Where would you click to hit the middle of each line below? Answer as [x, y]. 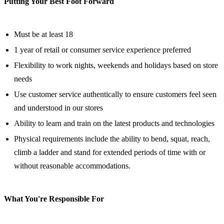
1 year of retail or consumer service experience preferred [102, 50]
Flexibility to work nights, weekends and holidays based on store [116, 65]
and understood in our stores [58, 108]
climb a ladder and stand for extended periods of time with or [110, 152]
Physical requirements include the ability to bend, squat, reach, [112, 139]
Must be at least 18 [43, 34]
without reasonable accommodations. [72, 166]
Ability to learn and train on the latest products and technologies [114, 123]
